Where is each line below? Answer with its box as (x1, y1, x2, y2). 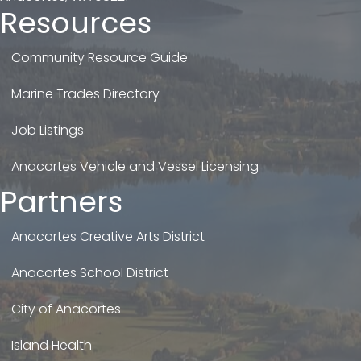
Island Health (11, 335, 92, 355)
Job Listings (11, 120, 84, 139)
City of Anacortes (11, 299, 121, 318)
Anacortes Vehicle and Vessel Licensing (11, 156, 259, 176)
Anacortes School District (11, 263, 168, 282)
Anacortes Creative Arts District (11, 226, 205, 246)
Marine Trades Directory (11, 84, 160, 103)
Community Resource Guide (11, 48, 188, 67)
